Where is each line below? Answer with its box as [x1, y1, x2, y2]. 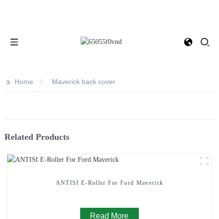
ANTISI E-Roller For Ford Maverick [55, 179, 164, 186]
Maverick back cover [51, 78, 115, 86]
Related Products [4, 132, 69, 142]
